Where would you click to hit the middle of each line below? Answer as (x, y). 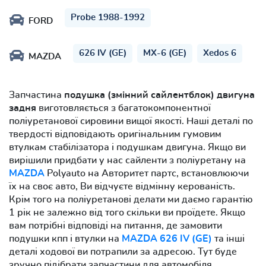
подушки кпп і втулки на (65, 238)
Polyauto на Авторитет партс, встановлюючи (147, 173)
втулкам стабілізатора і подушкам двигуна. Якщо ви (127, 147)
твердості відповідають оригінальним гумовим (115, 134)
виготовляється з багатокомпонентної (123, 108)
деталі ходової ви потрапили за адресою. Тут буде (123, 251)
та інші (228, 238)
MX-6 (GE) (165, 53)
